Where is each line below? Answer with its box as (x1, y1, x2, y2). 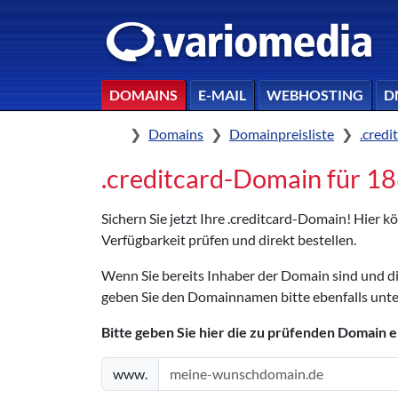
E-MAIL (198, 86, 246, 103)
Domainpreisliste (229, 125, 334, 142)
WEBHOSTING (267, 86, 363, 103)
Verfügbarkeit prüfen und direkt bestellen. (101, 231, 356, 248)
